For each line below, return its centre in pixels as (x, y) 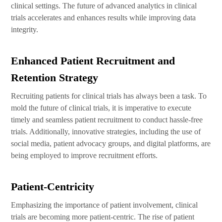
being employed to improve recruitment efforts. (84, 155)
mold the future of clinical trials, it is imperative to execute (101, 108)
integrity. (25, 29)
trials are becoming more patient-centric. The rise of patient (103, 217)
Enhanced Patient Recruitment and (93, 61)
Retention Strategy (55, 78)
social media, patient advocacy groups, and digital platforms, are (111, 143)
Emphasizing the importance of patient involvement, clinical (105, 205)
